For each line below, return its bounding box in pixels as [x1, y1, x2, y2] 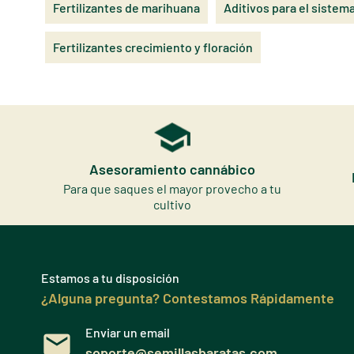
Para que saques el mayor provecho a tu [63, 180, 282, 196]
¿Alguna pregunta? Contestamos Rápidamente [41, 288, 334, 307]
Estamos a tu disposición [41, 269, 179, 285]
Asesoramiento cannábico [89, 160, 256, 178]
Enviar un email [85, 324, 170, 340]
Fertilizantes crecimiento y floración [53, 39, 253, 55]
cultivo [153, 196, 192, 212]
